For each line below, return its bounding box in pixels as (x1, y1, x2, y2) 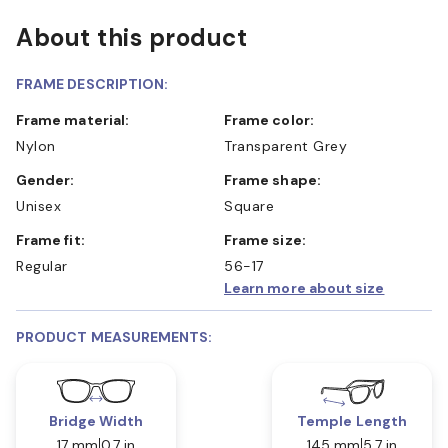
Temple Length (297, 411, 407, 430)
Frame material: (24, 110, 130, 129)
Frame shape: (232, 170, 321, 189)
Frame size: (232, 230, 306, 249)
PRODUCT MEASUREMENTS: (16, 327, 213, 346)
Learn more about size (224, 278, 385, 297)
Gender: (27, 170, 75, 189)
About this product (16, 21, 247, 53)
